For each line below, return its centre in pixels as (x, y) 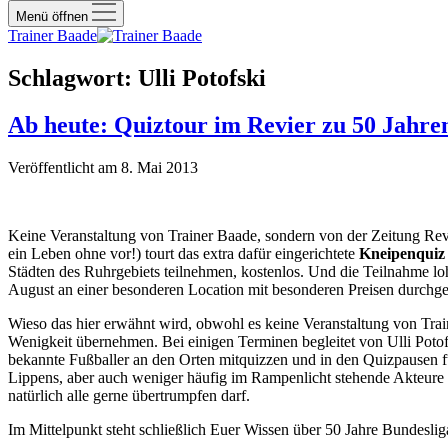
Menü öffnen (54, 16)
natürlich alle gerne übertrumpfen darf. (129, 395)
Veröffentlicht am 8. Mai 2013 (103, 167)
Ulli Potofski (202, 77)
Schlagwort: (73, 77)
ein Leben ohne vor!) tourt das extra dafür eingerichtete (183, 253)
